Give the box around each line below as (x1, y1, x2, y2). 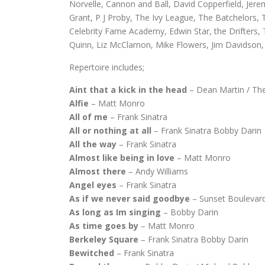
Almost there (69, 166, 126, 177)
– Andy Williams (126, 166, 188, 177)
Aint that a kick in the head (69, 84, 187, 95)
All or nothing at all (69, 125, 151, 136)
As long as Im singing (69, 206, 161, 218)
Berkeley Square (69, 234, 138, 245)
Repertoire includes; (69, 62, 144, 73)
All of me (69, 111, 108, 122)
